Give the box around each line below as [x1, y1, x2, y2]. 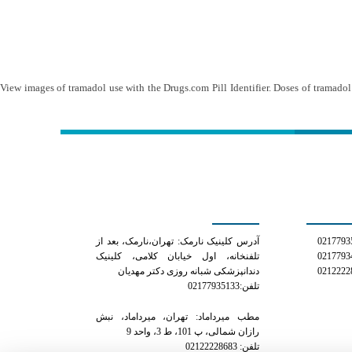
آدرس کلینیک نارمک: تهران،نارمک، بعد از [96, 236, 259, 247]
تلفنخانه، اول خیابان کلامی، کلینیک [96, 251, 259, 262]
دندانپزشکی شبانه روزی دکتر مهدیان [117, 266, 259, 277]
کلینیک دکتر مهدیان [106, 192, 259, 214]
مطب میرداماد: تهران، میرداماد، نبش [96, 312, 259, 322]
